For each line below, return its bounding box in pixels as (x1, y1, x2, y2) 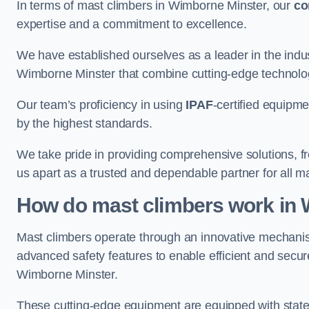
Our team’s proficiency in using (17, 98, 186, 112)
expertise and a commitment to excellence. (17, 17, 247, 31)
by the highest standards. (17, 117, 152, 130)
